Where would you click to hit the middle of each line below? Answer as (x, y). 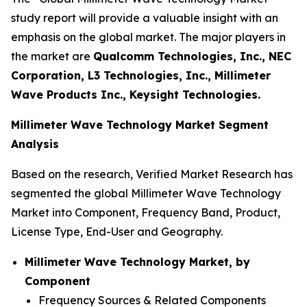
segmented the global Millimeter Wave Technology (146, 193)
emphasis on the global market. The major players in (148, 37)
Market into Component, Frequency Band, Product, (146, 212)
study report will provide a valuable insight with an (145, 17)
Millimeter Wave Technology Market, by (137, 261)
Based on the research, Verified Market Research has (152, 174)
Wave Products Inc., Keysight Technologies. (136, 94)
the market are (52, 56)
